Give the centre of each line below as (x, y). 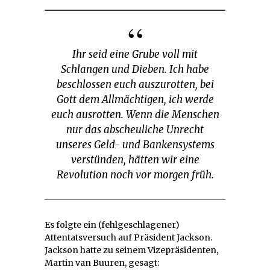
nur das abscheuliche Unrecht (135, 130)
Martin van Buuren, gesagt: (102, 263)
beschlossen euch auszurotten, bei (135, 85)
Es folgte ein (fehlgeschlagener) (112, 225)
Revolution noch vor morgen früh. (135, 175)
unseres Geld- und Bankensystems (135, 145)
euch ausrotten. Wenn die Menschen (135, 115)
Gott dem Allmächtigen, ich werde (135, 100)
